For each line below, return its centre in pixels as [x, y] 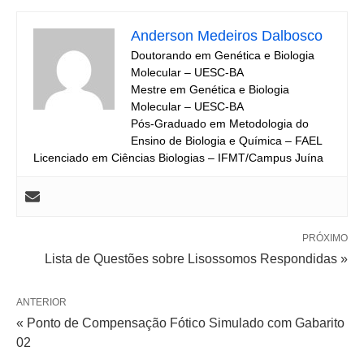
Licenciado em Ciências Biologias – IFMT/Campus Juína [178, 158]
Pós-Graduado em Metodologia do [220, 123]
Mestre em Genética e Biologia [210, 89]
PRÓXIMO [325, 238]
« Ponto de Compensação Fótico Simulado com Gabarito [180, 323]
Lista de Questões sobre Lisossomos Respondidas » [196, 259]
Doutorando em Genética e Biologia [223, 55]
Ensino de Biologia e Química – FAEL [227, 141]
